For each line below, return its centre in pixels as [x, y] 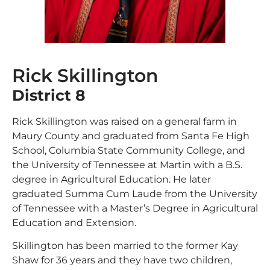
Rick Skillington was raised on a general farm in [124, 121]
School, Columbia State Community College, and [129, 150]
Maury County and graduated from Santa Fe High [131, 136]
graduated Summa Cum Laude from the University [135, 193]
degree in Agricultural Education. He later [111, 179]
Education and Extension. [74, 222]
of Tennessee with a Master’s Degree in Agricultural [135, 208]
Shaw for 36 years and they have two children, [122, 260]
